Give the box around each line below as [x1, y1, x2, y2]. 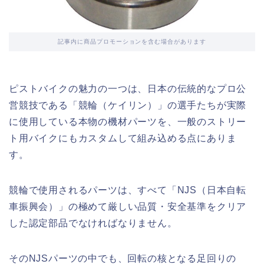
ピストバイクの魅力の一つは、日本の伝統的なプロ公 [9, 84, 247, 94]
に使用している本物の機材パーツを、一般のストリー [9, 117, 247, 127]
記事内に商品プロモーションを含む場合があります [57, 38, 207, 45]
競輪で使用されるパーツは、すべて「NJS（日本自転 [9, 185, 246, 196]
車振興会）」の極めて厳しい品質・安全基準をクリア [9, 202, 247, 212]
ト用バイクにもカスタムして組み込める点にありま [9, 133, 237, 144]
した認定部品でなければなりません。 [9, 218, 177, 229]
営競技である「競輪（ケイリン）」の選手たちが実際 [9, 100, 247, 111]
